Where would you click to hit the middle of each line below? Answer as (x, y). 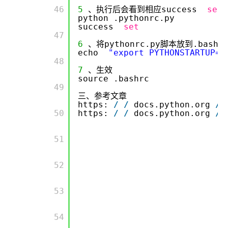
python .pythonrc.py (126, 18)
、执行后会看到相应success (145, 9)
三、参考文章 (102, 96)
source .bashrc (113, 79)
